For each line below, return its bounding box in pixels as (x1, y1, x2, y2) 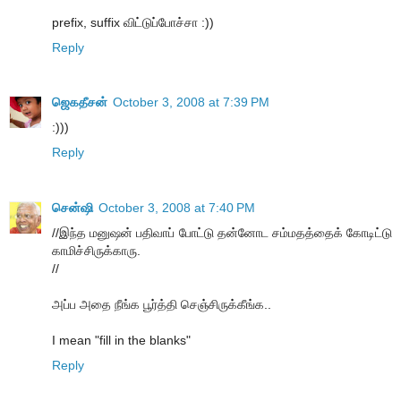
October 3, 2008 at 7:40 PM (98, 200, 255, 216)
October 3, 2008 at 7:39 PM (113, 95, 269, 110)
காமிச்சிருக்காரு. (52, 243, 141, 259)
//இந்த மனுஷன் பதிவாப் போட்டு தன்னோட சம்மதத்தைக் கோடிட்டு (52, 226, 392, 241)
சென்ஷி (52, 200, 93, 216)
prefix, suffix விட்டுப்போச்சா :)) (52, 14, 214, 30)
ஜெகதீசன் (52, 95, 107, 110)
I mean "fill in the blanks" (52, 333, 191, 348)
